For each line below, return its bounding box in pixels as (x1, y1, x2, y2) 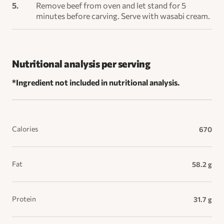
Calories (12, 124, 38, 133)
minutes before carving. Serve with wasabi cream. (36, 10, 210, 20)
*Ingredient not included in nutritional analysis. (12, 77, 179, 87)
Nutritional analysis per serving (12, 57, 150, 69)
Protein (12, 194, 36, 203)
